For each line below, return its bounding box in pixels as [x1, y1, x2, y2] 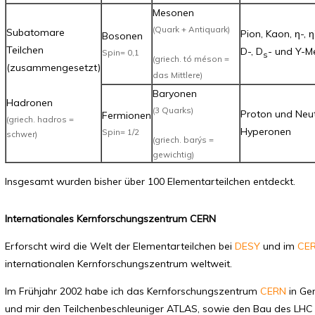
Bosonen [102, 30, 143, 42]
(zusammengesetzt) [6, 61, 101, 74]
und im [260, 240, 297, 252]
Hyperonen [240, 125, 291, 138]
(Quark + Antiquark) [153, 24, 230, 34]
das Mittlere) [153, 70, 202, 80]
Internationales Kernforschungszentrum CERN [5, 212, 216, 225]
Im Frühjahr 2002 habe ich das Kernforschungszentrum [5, 285, 260, 297]
